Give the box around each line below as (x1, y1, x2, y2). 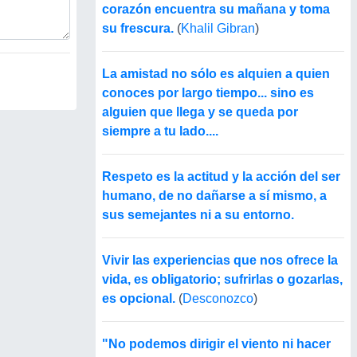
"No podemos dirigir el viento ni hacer (102, 337, 331, 351)
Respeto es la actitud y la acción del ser (102, 170, 340, 184)
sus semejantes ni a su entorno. (102, 208, 294, 222)
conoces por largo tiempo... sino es (102, 86, 314, 100)
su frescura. (102, 22, 174, 36)
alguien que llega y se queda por (102, 105, 298, 120)
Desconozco (182, 292, 253, 306)
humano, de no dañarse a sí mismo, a (102, 189, 327, 203)
